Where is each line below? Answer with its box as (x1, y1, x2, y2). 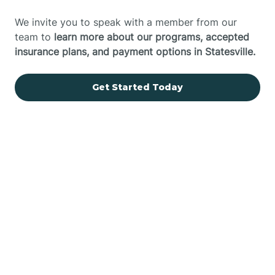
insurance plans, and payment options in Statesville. (15, 45, 255, 58)
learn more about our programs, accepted (54, 30, 249, 43)
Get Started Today (92, 81, 183, 93)
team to (15, 30, 54, 43)
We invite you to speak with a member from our (15, 15, 237, 28)
